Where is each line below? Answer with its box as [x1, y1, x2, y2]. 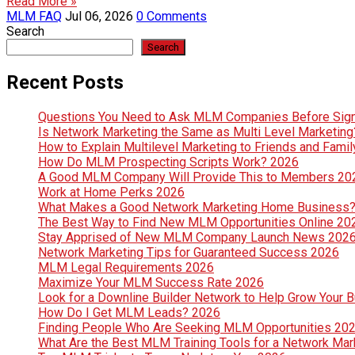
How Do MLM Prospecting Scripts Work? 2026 [38, 155, 299, 170]
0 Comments [136, 9, 207, 25]
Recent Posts [6, 71, 124, 94]
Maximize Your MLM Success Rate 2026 [38, 275, 264, 291]
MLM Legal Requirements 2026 [38, 260, 214, 276]
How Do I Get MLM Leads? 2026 [38, 305, 220, 321]
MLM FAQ [6, 9, 62, 25]
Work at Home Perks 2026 [38, 185, 185, 200]
